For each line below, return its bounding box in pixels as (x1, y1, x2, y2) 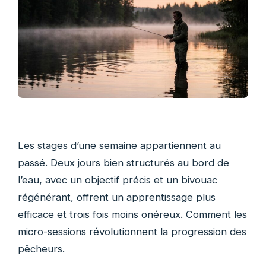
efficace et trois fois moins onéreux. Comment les (18, 208, 247, 221)
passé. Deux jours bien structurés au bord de (18, 157, 229, 169)
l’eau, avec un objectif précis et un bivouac (18, 174, 217, 186)
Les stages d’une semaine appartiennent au (18, 140, 221, 152)
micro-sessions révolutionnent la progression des (18, 226, 246, 238)
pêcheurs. (18, 243, 65, 255)
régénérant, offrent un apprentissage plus (18, 191, 216, 204)
